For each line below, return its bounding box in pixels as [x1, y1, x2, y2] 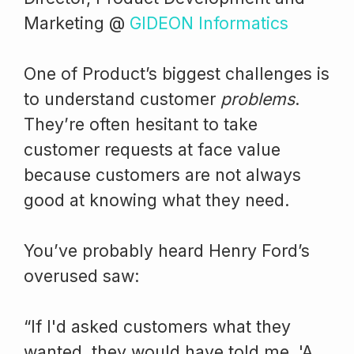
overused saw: [24, 265, 140, 286]
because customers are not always [24, 164, 301, 185]
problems [220, 88, 295, 109]
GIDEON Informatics [130, 12, 288, 33]
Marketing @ [24, 12, 130, 33]
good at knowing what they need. [24, 189, 290, 210]
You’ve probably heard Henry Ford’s [24, 239, 310, 261]
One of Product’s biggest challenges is [24, 62, 330, 84]
